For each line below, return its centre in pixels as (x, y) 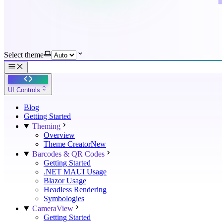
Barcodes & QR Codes (68, 154)
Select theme (24, 55)
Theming (46, 126)
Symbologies (64, 198)
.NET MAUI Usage (75, 172)
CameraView (53, 208)
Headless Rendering (75, 190)
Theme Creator (67, 144)
